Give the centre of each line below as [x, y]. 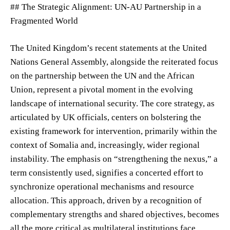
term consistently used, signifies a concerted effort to [107, 172]
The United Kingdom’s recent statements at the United [109, 48]
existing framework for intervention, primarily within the [114, 131]
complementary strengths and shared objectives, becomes [115, 214]
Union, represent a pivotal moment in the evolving [102, 89]
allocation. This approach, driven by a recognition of [106, 200]
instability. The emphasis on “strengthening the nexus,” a [114, 159]
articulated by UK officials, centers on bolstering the [106, 117]
